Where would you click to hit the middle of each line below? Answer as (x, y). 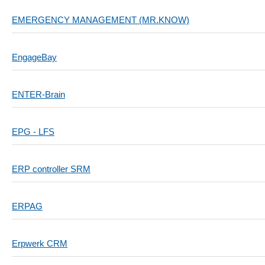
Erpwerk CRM (40, 243)
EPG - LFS (33, 132)
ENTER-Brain (38, 94)
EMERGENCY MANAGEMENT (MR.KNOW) (101, 20)
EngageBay (34, 57)
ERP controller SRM (51, 169)
